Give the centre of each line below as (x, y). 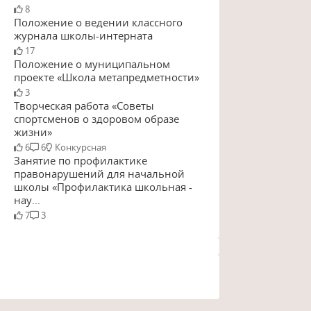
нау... (27, 200)
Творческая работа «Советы (84, 106)
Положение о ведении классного (98, 22)
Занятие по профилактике (80, 161)
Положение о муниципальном (92, 64)
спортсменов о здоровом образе (96, 119)
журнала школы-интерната (83, 35)
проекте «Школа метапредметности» (106, 77)
